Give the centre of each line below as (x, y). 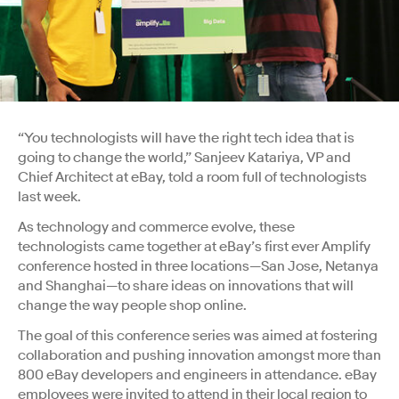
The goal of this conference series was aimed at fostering (198, 336)
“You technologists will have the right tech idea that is (186, 138)
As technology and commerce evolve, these (156, 228)
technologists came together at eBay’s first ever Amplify (194, 247)
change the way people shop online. (134, 306)
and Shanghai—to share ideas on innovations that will (186, 286)
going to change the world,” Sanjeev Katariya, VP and (184, 158)
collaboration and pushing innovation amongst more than (199, 356)
